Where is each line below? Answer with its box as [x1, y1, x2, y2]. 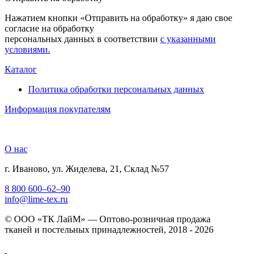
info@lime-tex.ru [5, 194, 68, 204]
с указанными [160, 33, 216, 44]
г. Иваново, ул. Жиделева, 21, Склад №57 [5, 163, 169, 174]
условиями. [5, 44, 50, 54]
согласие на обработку [5, 23, 94, 33]
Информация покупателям [5, 104, 111, 114]
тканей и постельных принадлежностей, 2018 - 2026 [5, 224, 213, 235]
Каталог [5, 64, 37, 74]
